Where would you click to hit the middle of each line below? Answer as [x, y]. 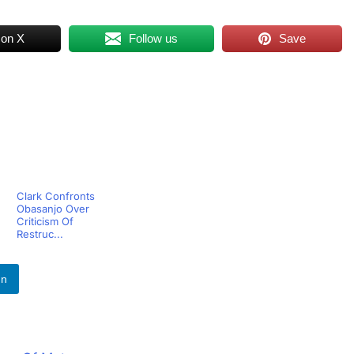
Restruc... [40, 234]
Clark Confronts [55, 196]
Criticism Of [45, 221]
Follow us [154, 38]
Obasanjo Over [53, 209]
